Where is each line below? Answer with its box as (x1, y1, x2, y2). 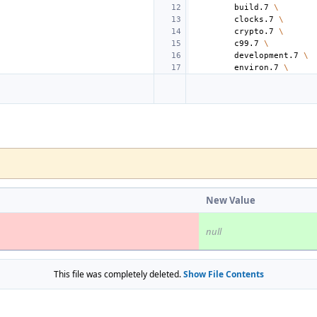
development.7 (234, 51, 299, 60)
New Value (206, 194, 255, 207)
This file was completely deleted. (53, 268, 183, 280)
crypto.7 (234, 27, 274, 36)
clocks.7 (234, 15, 274, 24)
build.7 (234, 3, 269, 12)
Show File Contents (183, 268, 264, 280)
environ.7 (234, 63, 279, 72)
